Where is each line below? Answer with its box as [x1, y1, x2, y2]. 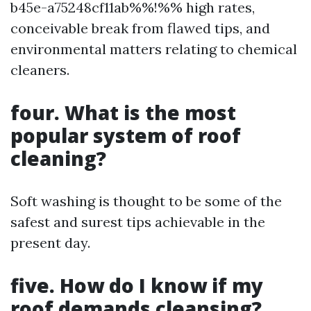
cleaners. [10, 61, 69, 78]
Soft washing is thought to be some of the [10, 192, 282, 210]
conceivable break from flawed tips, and [10, 19, 270, 37]
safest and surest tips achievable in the [10, 213, 265, 230]
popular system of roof [10, 122, 241, 149]
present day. [10, 234, 90, 251]
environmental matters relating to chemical [10, 40, 297, 58]
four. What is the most [10, 99, 236, 126]
